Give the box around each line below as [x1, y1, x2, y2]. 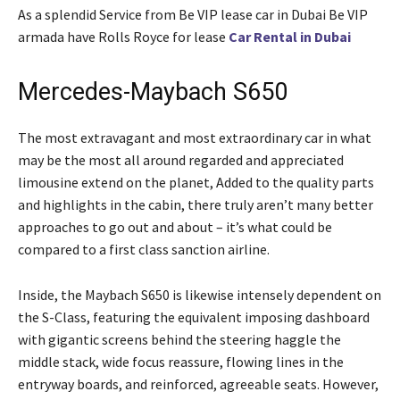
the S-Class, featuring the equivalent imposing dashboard [18, 307, 370, 326]
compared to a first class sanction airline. [18, 239, 270, 258]
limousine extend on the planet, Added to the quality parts [18, 172, 374, 191]
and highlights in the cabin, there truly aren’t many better [18, 195, 373, 213]
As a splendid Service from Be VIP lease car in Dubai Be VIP [18, 4, 368, 23]
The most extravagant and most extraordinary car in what [18, 128, 371, 146]
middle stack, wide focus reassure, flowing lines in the [18, 352, 344, 371]
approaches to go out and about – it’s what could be [18, 217, 332, 236]
